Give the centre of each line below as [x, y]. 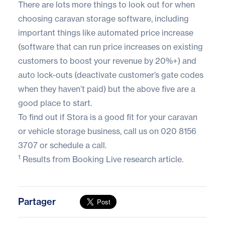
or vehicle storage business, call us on [89, 131]
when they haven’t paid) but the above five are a [107, 89]
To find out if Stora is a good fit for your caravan [108, 117]
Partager [37, 202]
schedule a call [77, 145]
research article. [152, 159]
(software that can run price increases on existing [110, 46]
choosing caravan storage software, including [103, 18]
